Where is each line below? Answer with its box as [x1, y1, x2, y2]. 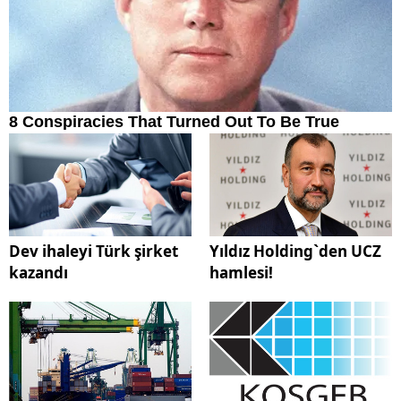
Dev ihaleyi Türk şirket [9, 241, 178, 262]
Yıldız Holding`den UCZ [209, 241, 381, 262]
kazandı [9, 262, 68, 284]
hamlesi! [209, 262, 273, 284]
